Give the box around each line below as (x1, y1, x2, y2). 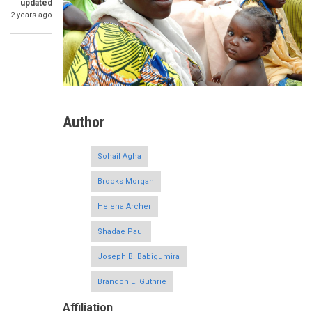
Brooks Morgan (97, 176, 154, 186)
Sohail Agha (97, 151, 141, 161)
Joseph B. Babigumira (97, 251, 180, 261)
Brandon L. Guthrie (97, 276, 166, 286)
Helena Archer (97, 201, 151, 211)
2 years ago (10, 10, 52, 20)
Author (63, 113, 104, 131)
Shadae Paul (97, 226, 144, 236)
